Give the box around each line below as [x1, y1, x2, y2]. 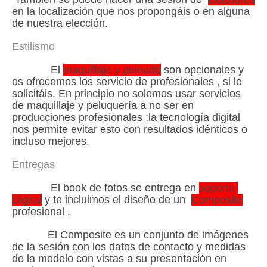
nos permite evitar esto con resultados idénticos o [12, 123, 247, 135]
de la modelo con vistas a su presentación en [12, 253, 226, 265]
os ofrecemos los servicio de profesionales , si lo [12, 76, 242, 88]
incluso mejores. [12, 135, 89, 147]
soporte [199, 182, 238, 194]
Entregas [12, 159, 55, 170]
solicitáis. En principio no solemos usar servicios [12, 88, 241, 100]
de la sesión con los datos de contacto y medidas [12, 241, 246, 253]
